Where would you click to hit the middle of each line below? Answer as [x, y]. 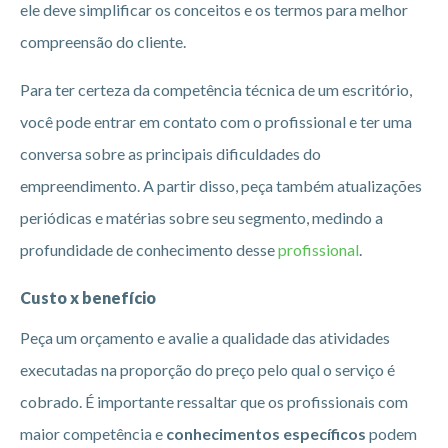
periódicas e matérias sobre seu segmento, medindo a [201, 217]
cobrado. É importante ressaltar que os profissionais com [214, 401]
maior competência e [93, 433]
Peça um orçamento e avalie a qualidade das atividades [205, 337]
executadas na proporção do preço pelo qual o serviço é [207, 369]
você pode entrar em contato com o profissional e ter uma [216, 121]
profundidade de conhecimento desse [149, 249]
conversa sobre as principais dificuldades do [170, 153]
